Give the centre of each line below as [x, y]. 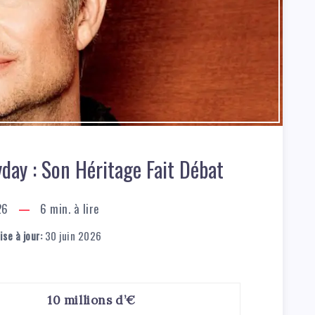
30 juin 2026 [72, 235]
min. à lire [73, 208]
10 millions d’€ [91, 300]
